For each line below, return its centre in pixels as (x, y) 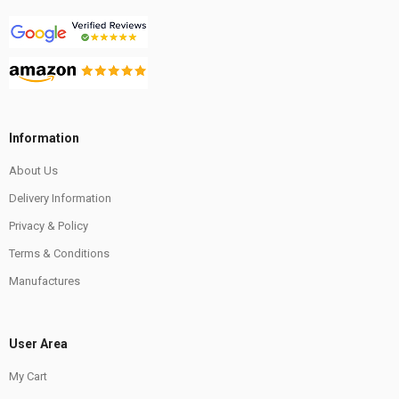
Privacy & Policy (49, 226)
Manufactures (45, 281)
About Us (33, 171)
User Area (38, 344)
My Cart (28, 377)
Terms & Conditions (59, 254)
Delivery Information (60, 199)
